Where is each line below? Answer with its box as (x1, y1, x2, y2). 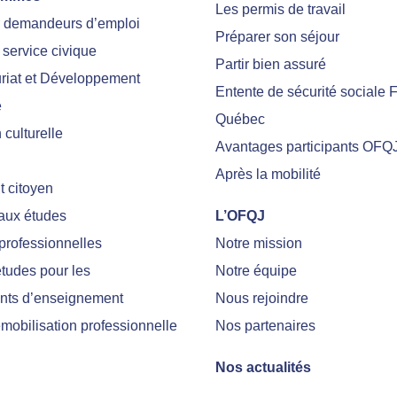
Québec (215, 111, 266, 127)
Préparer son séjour (215, 28, 340, 44)
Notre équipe (215, 262, 298, 278)
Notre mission (215, 235, 303, 251)
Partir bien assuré (215, 56, 327, 72)
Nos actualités (215, 359, 312, 375)
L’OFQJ (215, 207, 266, 223)
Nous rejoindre (215, 290, 309, 306)
